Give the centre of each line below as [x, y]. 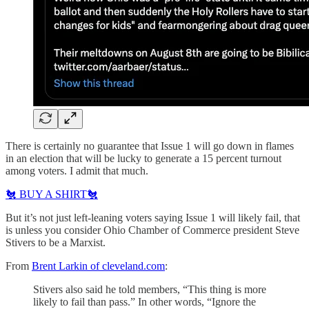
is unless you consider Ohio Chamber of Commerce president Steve [152, 230]
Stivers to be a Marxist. [56, 242]
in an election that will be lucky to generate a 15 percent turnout [143, 158]
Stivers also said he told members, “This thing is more [150, 289]
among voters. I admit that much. [77, 170]
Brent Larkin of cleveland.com [98, 266]
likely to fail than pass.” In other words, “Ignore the [144, 301]
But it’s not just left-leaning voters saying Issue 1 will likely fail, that [153, 217]
